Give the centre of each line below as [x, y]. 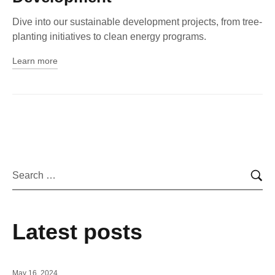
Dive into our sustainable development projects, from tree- [137, 22]
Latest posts [77, 232]
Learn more [35, 61]
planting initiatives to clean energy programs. [109, 37]
